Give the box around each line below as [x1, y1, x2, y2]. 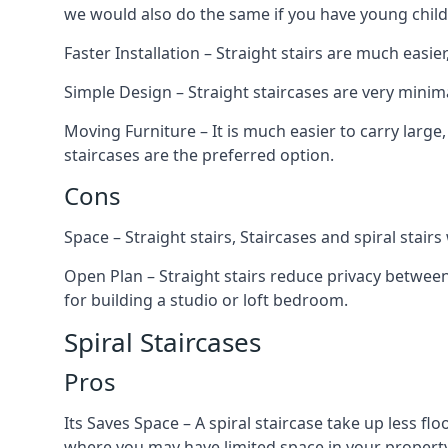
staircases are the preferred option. [64, 144, 334, 166]
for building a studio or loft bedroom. [64, 289, 348, 311]
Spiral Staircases [64, 324, 261, 360]
